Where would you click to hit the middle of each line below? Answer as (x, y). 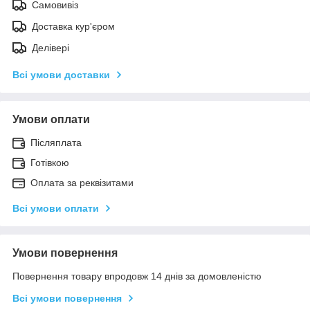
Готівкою (50, 162)
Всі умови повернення (67, 298)
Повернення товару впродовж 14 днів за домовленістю (137, 276)
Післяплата (56, 142)
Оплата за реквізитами (82, 182)
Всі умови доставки (61, 74)
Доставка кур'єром (73, 26)
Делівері (51, 47)
